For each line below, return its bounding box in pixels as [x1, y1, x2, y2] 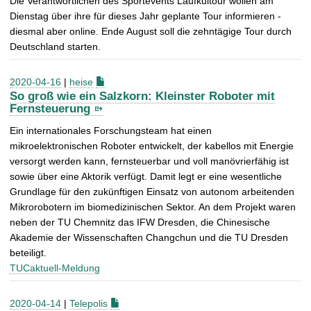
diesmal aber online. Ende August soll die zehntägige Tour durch [10, 25, 292, 37]
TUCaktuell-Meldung [10, 262, 100, 274]
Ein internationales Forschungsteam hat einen [10, 125, 212, 137]
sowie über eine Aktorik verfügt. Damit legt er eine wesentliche [10, 171, 282, 183]
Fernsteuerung [10, 102, 90, 116]
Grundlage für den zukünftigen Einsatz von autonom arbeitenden [10, 186, 294, 198]
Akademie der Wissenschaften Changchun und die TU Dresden [10, 232, 288, 244]
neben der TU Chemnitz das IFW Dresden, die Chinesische [10, 217, 270, 228]
